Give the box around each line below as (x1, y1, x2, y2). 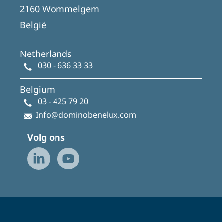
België (20, 18, 46, 31)
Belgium (20, 83, 55, 95)
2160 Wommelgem (20, 2, 99, 15)
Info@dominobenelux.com (36, 109, 136, 120)
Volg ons (27, 131, 65, 143)
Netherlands (20, 47, 72, 59)
